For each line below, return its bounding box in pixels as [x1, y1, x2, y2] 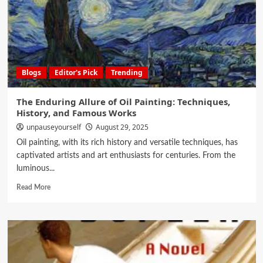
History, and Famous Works [16, 107, 136, 119]
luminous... [16, 164, 55, 173]
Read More [16, 184, 50, 191]
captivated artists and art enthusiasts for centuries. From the [16, 151, 235, 160]
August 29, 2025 [95, 122, 149, 133]
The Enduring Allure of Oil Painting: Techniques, [16, 96, 230, 108]
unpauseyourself [26, 122, 81, 133]
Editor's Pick [54, 68, 97, 78]
